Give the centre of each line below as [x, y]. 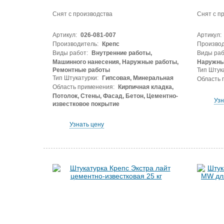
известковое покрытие [86, 104]
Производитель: [75, 44]
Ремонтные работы [81, 70]
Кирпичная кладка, [145, 87]
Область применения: [83, 87]
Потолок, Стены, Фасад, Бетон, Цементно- [115, 96]
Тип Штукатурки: [75, 78]
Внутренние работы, [121, 53]
